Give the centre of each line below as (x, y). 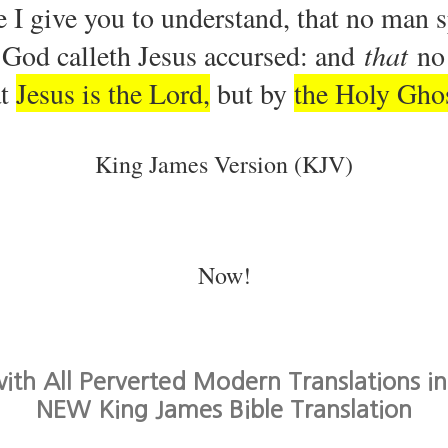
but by (251, 92)
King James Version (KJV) (224, 163)
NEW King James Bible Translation (224, 408)
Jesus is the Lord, (112, 92)
